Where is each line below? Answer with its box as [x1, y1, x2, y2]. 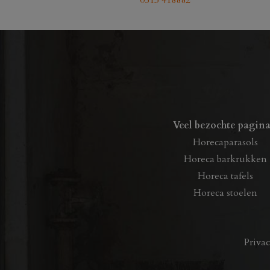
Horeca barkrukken [183, 152, 267, 166]
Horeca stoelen [193, 186, 257, 199]
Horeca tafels [197, 169, 253, 183]
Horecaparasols [192, 136, 258, 149]
